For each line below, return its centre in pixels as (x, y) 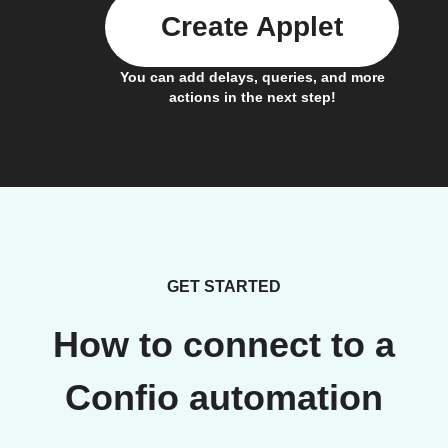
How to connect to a (224, 345)
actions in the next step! (252, 97)
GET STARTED (224, 286)
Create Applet (252, 26)
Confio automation (224, 398)
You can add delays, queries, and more (252, 77)
